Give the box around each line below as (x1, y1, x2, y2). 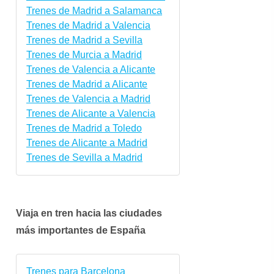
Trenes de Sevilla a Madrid (26, 152, 143, 163)
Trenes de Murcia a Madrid (26, 49, 142, 60)
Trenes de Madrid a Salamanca (26, 5, 162, 16)
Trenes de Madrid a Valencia (26, 20, 150, 31)
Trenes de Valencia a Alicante (26, 64, 155, 75)
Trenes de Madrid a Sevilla (26, 34, 143, 45)
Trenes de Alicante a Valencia (26, 108, 155, 119)
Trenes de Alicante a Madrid (26, 137, 147, 148)
